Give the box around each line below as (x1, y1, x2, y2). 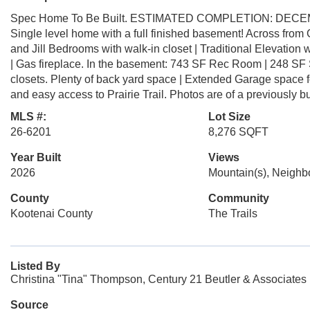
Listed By (10, 260, 60, 272)
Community (208, 192, 269, 204)
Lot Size (208, 111, 250, 122)
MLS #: (10, 111, 46, 122)
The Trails (208, 208, 257, 219)
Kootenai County (10, 208, 93, 219)
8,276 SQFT (208, 126, 268, 138)
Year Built (10, 152, 61, 163)
